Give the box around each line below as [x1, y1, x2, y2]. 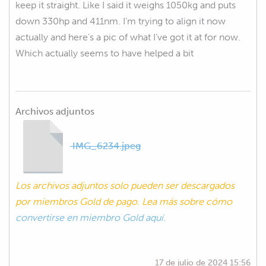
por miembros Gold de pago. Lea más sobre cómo [15, 195, 232, 207]
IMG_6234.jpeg [70, 140, 141, 151]
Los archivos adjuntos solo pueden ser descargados [15, 179, 235, 191]
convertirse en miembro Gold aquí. [15, 211, 166, 223]
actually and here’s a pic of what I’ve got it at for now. [15, 31, 240, 43]
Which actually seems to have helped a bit [15, 47, 194, 59]
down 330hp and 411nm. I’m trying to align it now [15, 15, 226, 27]
